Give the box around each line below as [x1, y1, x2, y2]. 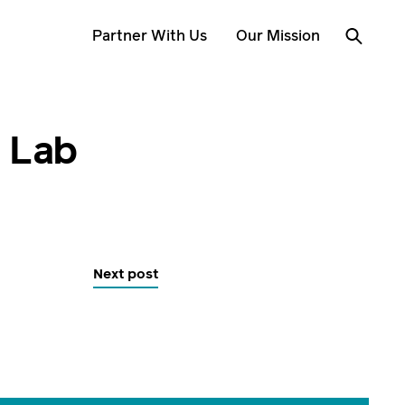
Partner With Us [92, 29, 208, 43]
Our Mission [236, 29, 321, 43]
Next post [93, 264, 158, 283]
